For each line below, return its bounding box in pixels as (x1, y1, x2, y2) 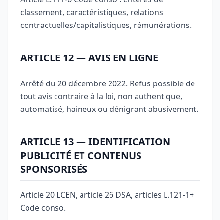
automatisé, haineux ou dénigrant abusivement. (20, 104, 198, 114)
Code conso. (20, 202, 66, 213)
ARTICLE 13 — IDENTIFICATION (20, 135, 170, 148)
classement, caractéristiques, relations (20, 7, 163, 18)
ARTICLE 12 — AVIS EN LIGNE (20, 51, 158, 64)
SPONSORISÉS (20, 163, 87, 176)
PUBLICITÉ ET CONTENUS (20, 149, 141, 162)
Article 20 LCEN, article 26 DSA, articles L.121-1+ (20, 190, 194, 200)
